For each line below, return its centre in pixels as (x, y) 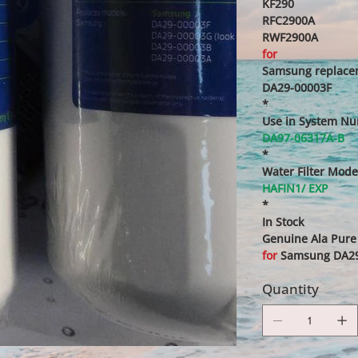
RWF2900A (290, 38)
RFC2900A (288, 21)
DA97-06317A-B (303, 138)
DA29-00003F (296, 88)
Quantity (290, 289)
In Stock (283, 222)
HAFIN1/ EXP (295, 189)
